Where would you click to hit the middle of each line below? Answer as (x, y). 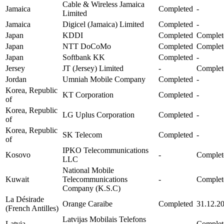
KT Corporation (88, 94)
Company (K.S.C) (91, 188)
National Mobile (88, 170)
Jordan (16, 79)
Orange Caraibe (87, 203)
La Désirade (25, 199)
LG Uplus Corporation (98, 114)
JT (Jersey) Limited (93, 68)
